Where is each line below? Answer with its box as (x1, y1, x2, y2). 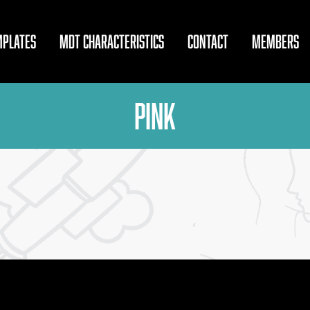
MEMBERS (252, 31, 299, 51)
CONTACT (188, 31, 228, 51)
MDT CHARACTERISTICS (60, 31, 164, 51)
